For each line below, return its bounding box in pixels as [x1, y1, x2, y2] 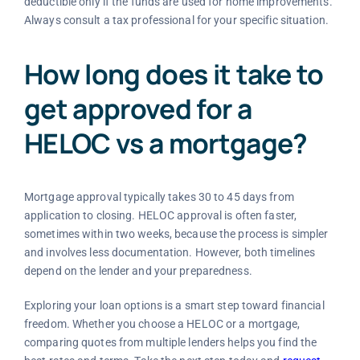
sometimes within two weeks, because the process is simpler [23, 227, 329, 240]
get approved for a [23, 89, 252, 127]
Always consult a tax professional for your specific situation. [23, 14, 329, 27]
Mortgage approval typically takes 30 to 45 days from [23, 190, 294, 203]
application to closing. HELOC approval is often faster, [23, 208, 297, 222]
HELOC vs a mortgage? [23, 124, 308, 162]
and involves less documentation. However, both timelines [23, 245, 316, 259]
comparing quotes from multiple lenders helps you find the [23, 335, 317, 349]
